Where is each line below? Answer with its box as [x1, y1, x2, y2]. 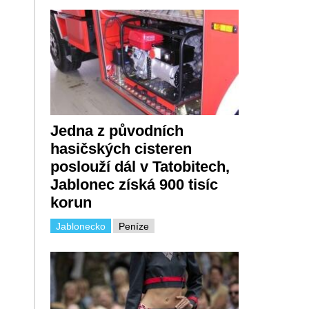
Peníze [118, 221, 149, 232]
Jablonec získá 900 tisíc [50, 176, 218, 194]
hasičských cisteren [50, 140, 192, 158]
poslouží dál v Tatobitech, [50, 158, 230, 176]
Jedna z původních [50, 122, 183, 140]
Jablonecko [55, 221, 106, 232]
